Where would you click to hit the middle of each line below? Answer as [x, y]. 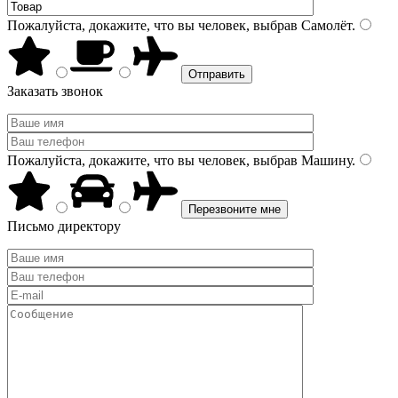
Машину [325, 160]
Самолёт [325, 25]
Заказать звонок [55, 91]
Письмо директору [64, 226]
